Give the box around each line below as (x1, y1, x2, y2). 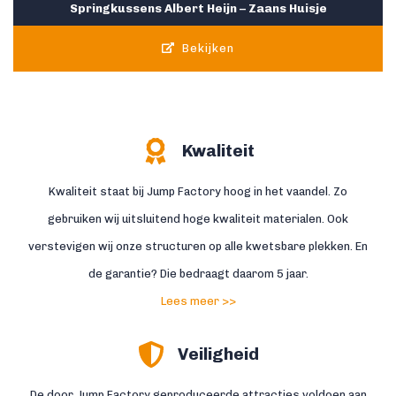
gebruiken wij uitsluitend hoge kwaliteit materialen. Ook (48, 211, 348, 225)
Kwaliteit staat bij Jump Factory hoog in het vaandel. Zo (49, 184, 347, 198)
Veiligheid (177, 344, 259, 365)
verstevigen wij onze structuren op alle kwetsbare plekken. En (28, 239, 368, 253)
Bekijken (179, 41, 235, 55)
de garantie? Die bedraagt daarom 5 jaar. (88, 266, 308, 280)
